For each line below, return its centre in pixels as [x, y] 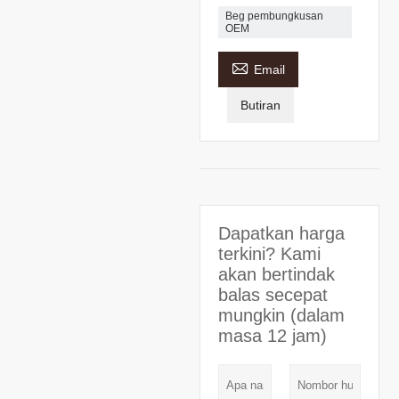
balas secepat [273, 295]
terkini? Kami [269, 254]
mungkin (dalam [281, 316]
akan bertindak [277, 275]
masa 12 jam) [273, 336]
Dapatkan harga [281, 234]
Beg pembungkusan [274, 16]
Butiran [261, 106]
